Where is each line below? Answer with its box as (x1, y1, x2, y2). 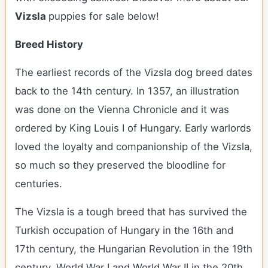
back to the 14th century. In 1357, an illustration (15, 85, 239, 97)
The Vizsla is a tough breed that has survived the (15, 206, 247, 218)
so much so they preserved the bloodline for (15, 159, 226, 171)
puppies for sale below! (48, 10, 159, 22)
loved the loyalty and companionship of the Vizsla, (15, 141, 252, 153)
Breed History (15, 38, 86, 50)
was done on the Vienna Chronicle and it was (15, 103, 229, 115)
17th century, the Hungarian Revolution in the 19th (15, 243, 252, 255)
